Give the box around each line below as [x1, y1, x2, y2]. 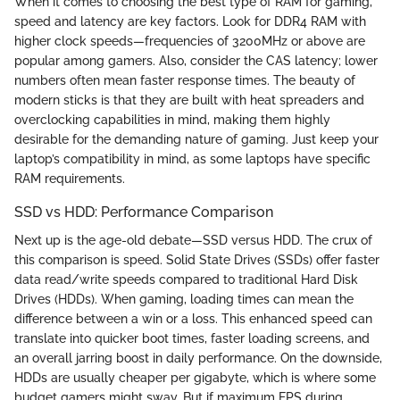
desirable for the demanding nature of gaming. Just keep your [14, 131, 379, 146]
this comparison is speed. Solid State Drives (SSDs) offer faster [14, 253, 379, 268]
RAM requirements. [14, 171, 125, 186]
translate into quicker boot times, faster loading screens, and [14, 331, 370, 346]
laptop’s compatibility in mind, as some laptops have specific [14, 151, 371, 166]
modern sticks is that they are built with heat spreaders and [14, 92, 364, 107]
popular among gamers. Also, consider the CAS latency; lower [14, 53, 378, 68]
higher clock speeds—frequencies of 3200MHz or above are [14, 33, 365, 48]
